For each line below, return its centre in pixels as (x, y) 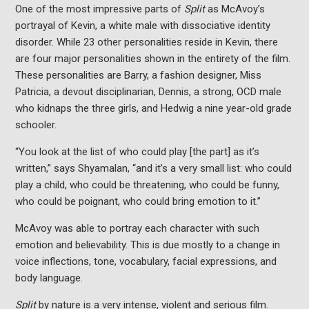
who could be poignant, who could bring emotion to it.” (138, 201)
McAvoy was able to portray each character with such (137, 228)
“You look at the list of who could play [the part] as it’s (137, 152)
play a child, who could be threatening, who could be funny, (147, 185)
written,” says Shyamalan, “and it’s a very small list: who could (153, 168)
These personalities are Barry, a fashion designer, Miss (138, 75)
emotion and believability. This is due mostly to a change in (147, 245)
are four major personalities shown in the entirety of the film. (152, 59)
